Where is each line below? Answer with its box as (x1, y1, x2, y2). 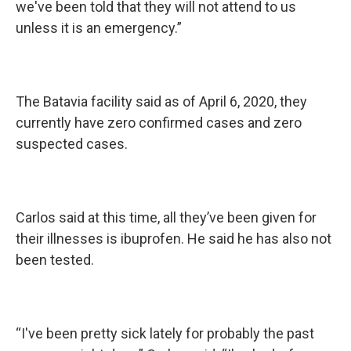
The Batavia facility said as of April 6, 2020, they (16, 93, 307, 110)
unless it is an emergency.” (16, 20, 182, 36)
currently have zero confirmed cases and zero (16, 114, 302, 131)
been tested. (16, 251, 94, 268)
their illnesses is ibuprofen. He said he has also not (16, 230, 331, 247)
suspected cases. (16, 136, 131, 152)
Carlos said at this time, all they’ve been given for (16, 209, 317, 226)
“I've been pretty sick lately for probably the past (16, 325, 314, 342)
